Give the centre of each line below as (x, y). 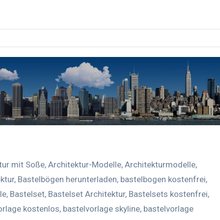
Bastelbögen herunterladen (67, 179)
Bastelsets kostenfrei (168, 194)
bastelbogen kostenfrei (163, 179)
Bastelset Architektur (87, 194)
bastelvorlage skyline (101, 208)
